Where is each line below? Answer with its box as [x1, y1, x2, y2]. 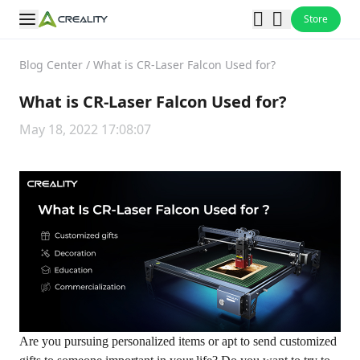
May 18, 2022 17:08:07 [19, 121, 151, 138]
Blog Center [19, 57, 83, 72]
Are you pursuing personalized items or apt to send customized [19, 334, 337, 348]
